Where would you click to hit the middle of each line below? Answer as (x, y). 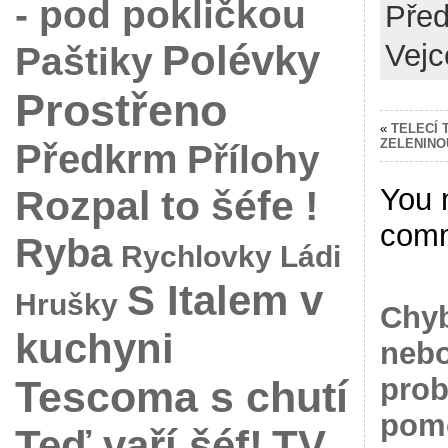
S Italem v (224, 300)
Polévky (240, 60)
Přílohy (253, 158)
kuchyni (94, 348)
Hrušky (66, 304)
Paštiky (83, 61)
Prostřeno (120, 110)
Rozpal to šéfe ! (166, 205)
